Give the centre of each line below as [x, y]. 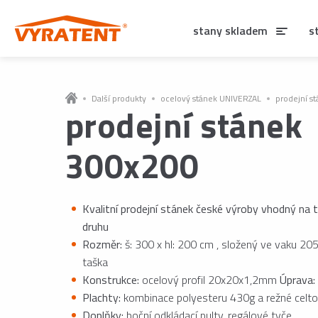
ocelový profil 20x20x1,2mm [209, 280]
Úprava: [297, 280]
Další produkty [119, 98]
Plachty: [102, 297]
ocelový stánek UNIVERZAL [211, 98]
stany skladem [230, 30]
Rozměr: [102, 244]
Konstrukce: [111, 280]
